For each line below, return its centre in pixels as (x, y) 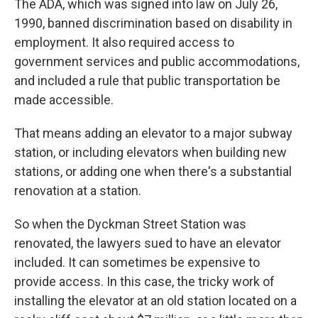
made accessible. (64, 100)
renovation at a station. (78, 191)
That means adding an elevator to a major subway (153, 133)
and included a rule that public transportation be (147, 81)
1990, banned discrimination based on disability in (153, 23)
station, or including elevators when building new (150, 153)
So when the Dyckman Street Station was (130, 224)
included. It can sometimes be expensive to (137, 263)
